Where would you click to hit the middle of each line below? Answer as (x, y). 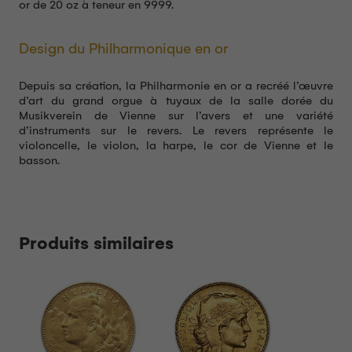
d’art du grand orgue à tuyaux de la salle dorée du (176, 101)
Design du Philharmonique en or (123, 49)
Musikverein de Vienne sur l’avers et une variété (176, 116)
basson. (39, 161)
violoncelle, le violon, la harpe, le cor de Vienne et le (176, 146)
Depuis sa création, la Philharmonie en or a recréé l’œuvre (176, 86)
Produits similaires (96, 243)
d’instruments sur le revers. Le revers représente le (176, 131)
